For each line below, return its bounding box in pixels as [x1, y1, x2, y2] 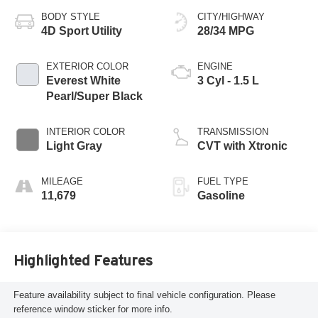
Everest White [45, 74, 121, 87]
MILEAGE [40, 175, 83, 187]
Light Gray [45, 139, 102, 152]
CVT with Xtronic [197, 139, 287, 152]
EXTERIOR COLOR [45, 60, 128, 72]
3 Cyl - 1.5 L [197, 74, 259, 87]
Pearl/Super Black [45, 89, 143, 102]
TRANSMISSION [197, 126, 268, 137]
